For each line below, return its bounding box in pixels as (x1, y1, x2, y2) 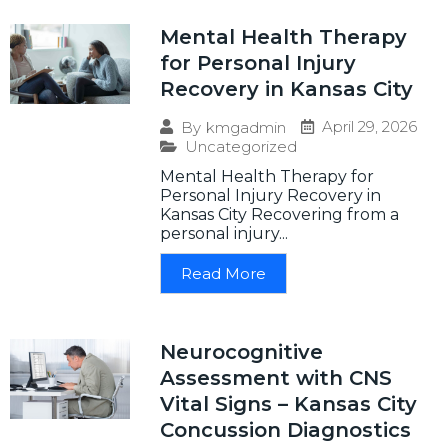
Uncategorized (185, 137, 297, 157)
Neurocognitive (160, 340, 323, 365)
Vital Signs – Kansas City (160, 392, 417, 417)
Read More (181, 264, 266, 284)
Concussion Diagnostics (160, 418, 411, 443)
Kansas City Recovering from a (160, 205, 399, 225)
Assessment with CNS (160, 366, 392, 391)
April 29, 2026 (322, 117, 417, 137)
